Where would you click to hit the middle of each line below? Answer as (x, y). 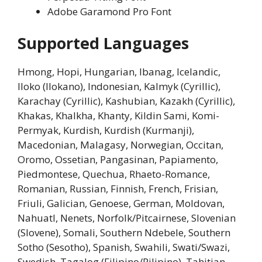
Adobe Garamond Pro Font (109, 12)
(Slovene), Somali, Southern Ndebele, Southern (124, 232)
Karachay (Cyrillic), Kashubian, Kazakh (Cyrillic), (126, 101)
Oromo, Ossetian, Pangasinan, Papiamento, (118, 159)
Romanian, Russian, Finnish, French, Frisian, (118, 188)
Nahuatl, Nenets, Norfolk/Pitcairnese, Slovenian (127, 218)
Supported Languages (103, 43)
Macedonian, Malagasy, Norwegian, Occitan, (120, 144)
